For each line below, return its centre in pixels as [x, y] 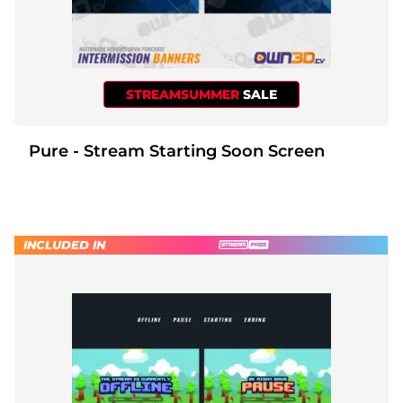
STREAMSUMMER [184, 94]
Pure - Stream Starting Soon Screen [199, 151]
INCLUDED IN [64, 244]
